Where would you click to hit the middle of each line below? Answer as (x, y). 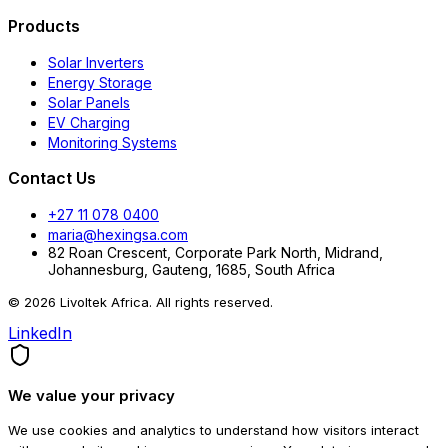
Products (44, 25)
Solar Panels (89, 102)
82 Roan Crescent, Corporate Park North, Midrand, (215, 252)
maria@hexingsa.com (118, 234)
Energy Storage (100, 82)
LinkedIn (40, 332)
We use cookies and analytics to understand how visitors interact (213, 429)
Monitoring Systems (112, 142)
